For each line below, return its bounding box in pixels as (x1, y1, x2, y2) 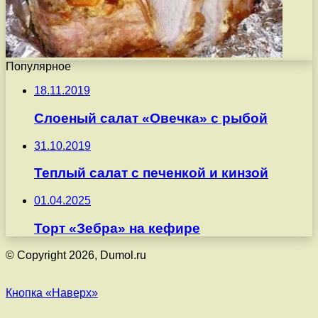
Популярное (6, 60, 71, 73)
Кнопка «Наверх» (6, 287, 98, 300)
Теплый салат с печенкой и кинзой (34, 165, 268, 181)
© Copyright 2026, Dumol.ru (6, 249, 146, 262)
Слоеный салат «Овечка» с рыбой (34, 110, 268, 126)
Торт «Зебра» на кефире (34, 220, 200, 236)
